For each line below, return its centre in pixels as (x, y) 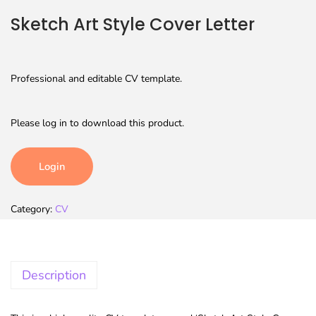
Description (54, 275)
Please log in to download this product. (97, 123)
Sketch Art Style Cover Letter (133, 25)
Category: (33, 209)
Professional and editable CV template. (96, 79)
